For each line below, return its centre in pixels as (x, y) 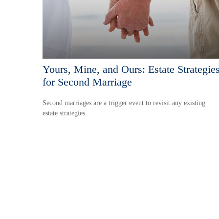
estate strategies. (65, 113)
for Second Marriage (87, 82)
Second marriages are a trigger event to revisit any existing (124, 103)
